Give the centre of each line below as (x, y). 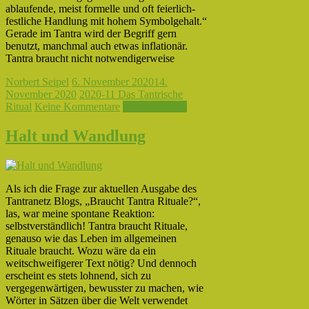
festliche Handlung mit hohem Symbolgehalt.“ (106, 21)
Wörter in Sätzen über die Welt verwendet (97, 301)
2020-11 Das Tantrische (131, 94)
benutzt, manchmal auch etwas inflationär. (97, 46)
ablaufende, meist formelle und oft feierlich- (100, 9)
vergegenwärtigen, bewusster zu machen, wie (104, 288)
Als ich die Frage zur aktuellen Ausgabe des (101, 189)
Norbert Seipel (37, 82)
